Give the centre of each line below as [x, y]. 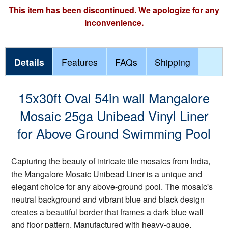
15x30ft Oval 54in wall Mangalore [114, 98]
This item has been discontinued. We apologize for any [114, 10]
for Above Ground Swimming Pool [114, 134]
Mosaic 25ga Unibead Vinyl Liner [114, 116]
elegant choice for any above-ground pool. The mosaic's [112, 187]
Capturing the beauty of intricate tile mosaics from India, [111, 161]
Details [29, 62]
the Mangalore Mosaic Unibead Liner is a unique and [107, 174]
